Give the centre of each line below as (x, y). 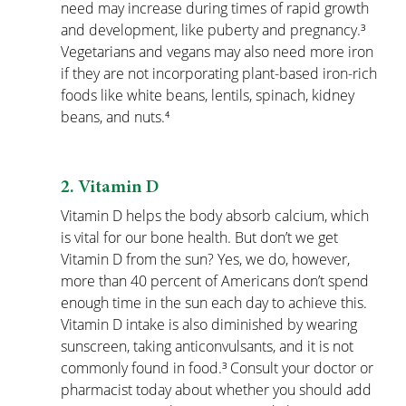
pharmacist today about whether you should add (218, 390)
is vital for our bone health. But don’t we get (202, 238)
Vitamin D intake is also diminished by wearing (211, 325)
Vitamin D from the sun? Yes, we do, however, (208, 260)
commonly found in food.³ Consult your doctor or (219, 368)
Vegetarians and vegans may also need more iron (219, 52)
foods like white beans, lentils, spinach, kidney (210, 96)
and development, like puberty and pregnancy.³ (215, 30)
